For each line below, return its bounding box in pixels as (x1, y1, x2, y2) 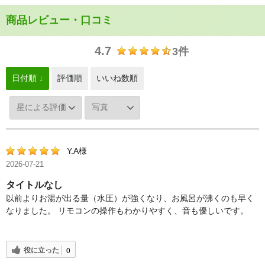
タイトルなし (6, 180, 63, 190)
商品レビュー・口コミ (6, 14, 112, 27)
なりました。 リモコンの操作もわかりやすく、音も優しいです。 (6, 206, 248, 216)
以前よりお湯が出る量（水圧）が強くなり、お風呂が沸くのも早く (6, 193, 254, 203)
